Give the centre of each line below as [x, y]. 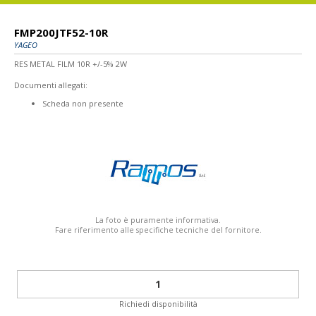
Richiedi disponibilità [158, 303]
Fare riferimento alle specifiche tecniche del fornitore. [158, 230]
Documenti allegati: [51, 85]
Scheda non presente [83, 103]
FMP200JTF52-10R [61, 32]
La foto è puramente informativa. [158, 220]
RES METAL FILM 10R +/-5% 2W [71, 63]
